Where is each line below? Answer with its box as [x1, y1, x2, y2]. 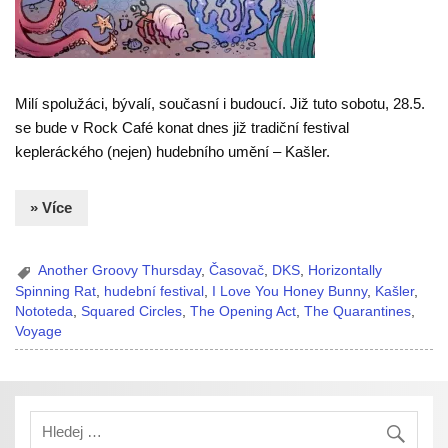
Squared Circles [81, 303, 183, 319]
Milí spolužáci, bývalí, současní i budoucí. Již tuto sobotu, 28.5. [15, 94, 426, 112]
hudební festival [104, 283, 205, 299]
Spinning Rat [15, 283, 97, 299]
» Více [30, 199, 73, 217]
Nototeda [15, 303, 74, 319]
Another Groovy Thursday [38, 263, 202, 279]
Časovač [209, 263, 265, 279]
